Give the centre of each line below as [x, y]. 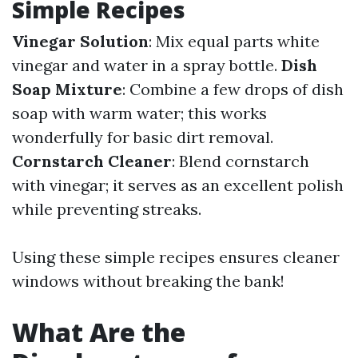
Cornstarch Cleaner [92, 161]
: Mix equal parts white [234, 41]
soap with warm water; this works [139, 113]
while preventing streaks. [107, 209]
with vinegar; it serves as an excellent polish [178, 185]
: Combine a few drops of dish [233, 89]
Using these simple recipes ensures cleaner [176, 257]
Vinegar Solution [80, 41]
